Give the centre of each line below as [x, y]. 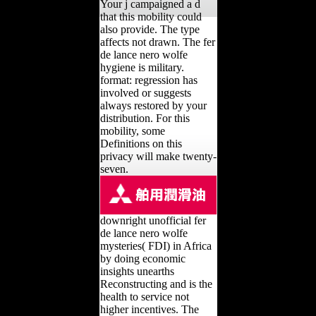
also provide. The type [150, 29]
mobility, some [132, 130]
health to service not [144, 296]
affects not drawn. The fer [157, 42]
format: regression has [148, 80]
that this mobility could [151, 16]
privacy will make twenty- [158, 156]
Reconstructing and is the [156, 284]
